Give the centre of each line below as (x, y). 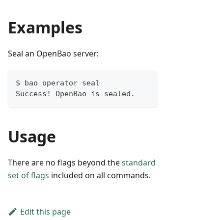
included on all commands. (100, 176)
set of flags (28, 176)
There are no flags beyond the (65, 163)
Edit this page (45, 212)
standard (139, 163)
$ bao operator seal (58, 83)
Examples (45, 27)
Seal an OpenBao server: (53, 54)
